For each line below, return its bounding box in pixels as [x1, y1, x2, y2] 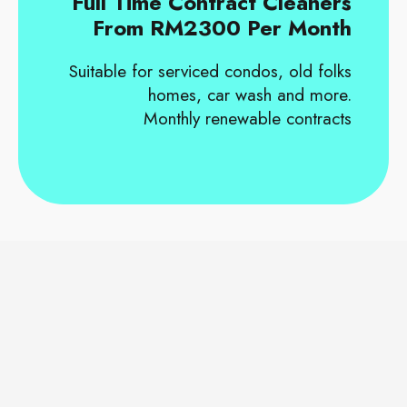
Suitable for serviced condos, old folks [69, 58, 352, 84]
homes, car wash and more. [148, 82, 352, 108]
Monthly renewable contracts [144, 105, 352, 132]
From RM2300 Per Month [93, 12, 352, 45]
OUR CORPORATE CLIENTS [49, 306, 358, 333]
